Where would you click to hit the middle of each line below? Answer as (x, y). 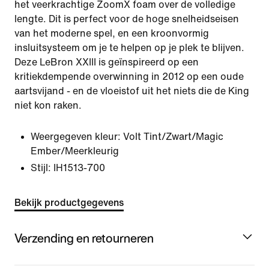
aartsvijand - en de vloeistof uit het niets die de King (132, 91)
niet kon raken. (48, 105)
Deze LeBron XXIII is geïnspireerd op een (107, 62)
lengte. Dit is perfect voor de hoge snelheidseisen (127, 19)
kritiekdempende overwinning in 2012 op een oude (129, 77)
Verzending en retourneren (84, 238)
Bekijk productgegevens (69, 203)
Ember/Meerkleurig (75, 151)
